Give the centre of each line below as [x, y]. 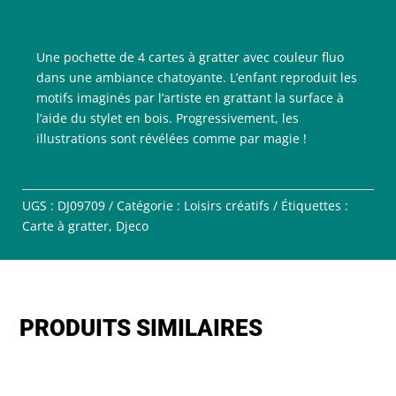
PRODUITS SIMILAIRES [141, 328]
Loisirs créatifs [227, 206]
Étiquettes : [315, 206]
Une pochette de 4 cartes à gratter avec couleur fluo [190, 57]
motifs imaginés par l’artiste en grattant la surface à [190, 98]
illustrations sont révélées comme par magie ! [171, 138]
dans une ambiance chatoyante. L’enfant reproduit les [197, 77]
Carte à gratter [65, 226]
